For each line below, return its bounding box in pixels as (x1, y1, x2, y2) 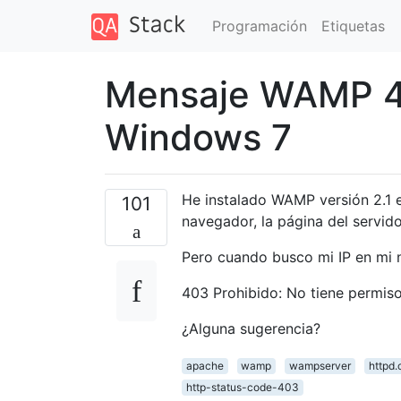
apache (185, 358, 224, 372)
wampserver (288, 358, 351, 372)
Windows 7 (105, 115, 292, 159)
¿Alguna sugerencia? (182, 319, 320, 337)
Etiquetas (320, 16, 385, 35)
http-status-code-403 (185, 380, 299, 394)
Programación (211, 16, 307, 35)
